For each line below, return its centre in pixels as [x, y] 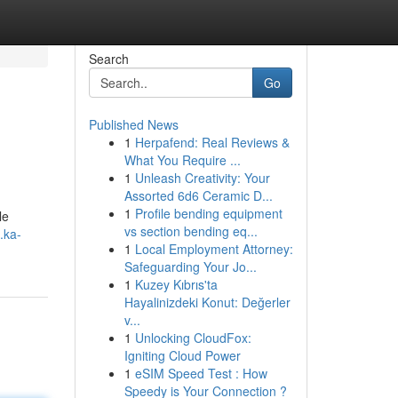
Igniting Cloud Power [182, 355]
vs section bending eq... [191, 231]
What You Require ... [182, 160]
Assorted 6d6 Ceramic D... [198, 195]
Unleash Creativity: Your [202, 178]
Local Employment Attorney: [214, 249]
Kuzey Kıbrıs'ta [176, 284]
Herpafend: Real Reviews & [212, 142]
